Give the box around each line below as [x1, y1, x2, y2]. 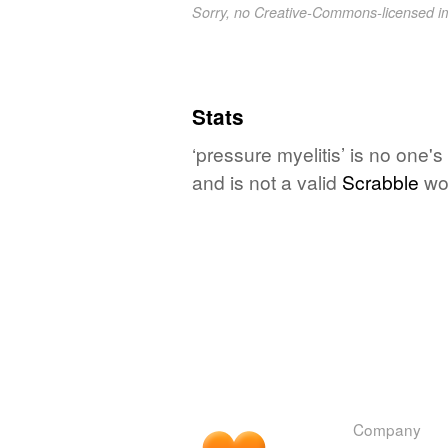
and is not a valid [192, 167, 342, 195]
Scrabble [342, 167, 419, 195]
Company [353, 417, 421, 440]
